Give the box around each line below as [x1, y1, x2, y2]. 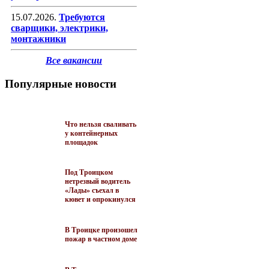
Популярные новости [5, 77, 116, 90]
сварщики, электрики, [11, 23, 108, 34]
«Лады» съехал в [65, 186, 119, 195]
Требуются [59, 12, 105, 23]
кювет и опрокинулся [65, 195, 136, 204]
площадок [65, 138, 98, 147]
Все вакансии [46, 55, 102, 66]
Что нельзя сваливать [65, 119, 136, 128]
